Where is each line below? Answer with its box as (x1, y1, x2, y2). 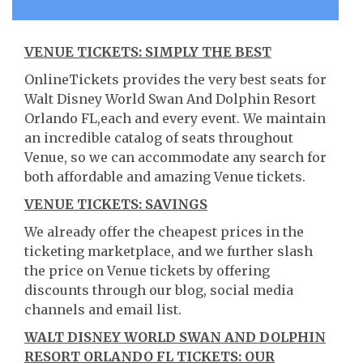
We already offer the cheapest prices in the (24, 224, 304, 240)
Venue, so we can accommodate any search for (24, 149, 327, 165)
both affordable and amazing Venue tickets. (24, 169, 305, 185)
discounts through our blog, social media (24, 282, 293, 298)
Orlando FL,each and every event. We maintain (24, 110, 326, 126)
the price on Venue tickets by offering (24, 263, 270, 279)
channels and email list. (24, 301, 181, 318)
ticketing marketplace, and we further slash (24, 243, 313, 259)
